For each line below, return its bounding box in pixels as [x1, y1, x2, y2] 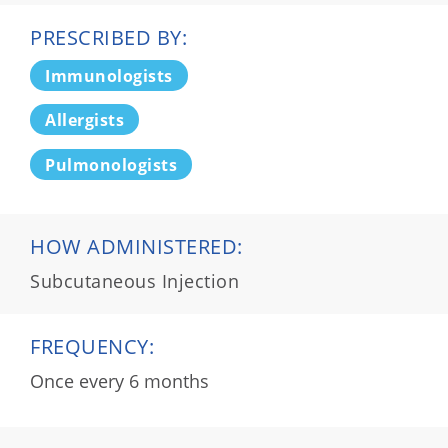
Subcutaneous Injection [30, 268, 239, 293]
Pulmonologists [45, 153, 177, 176]
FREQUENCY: [30, 332, 154, 360]
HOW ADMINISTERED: [30, 232, 243, 260]
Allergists [45, 109, 124, 132]
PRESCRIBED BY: [30, 23, 187, 51]
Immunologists [45, 64, 173, 87]
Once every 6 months [30, 368, 209, 393]
